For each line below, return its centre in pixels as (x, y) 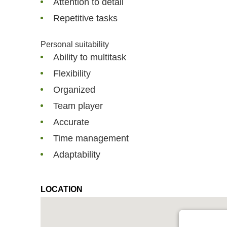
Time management (91, 139)
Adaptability (77, 155)
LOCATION (62, 190)
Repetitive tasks (85, 18)
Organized (74, 90)
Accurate (71, 122)
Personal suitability (75, 45)
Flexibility (72, 74)
